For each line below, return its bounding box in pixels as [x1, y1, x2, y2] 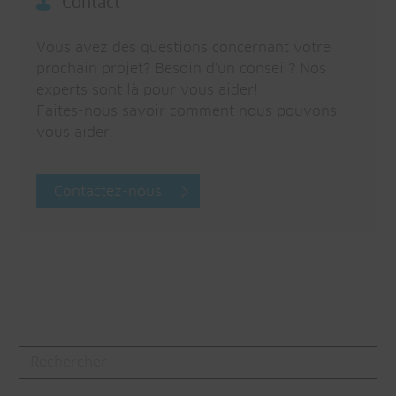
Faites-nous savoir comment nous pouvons [36, 103, 337, 118]
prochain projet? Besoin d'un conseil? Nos [36, 61, 326, 76]
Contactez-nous [54, 184, 162, 199]
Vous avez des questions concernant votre [36, 40, 331, 55]
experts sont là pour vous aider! [36, 82, 258, 97]
